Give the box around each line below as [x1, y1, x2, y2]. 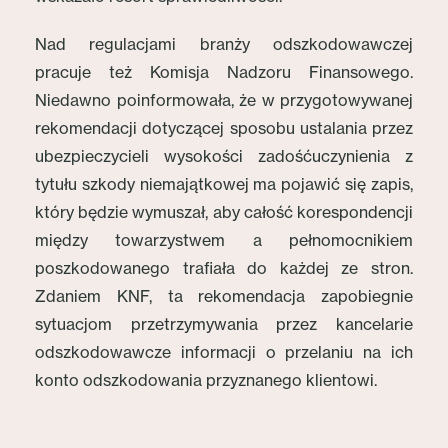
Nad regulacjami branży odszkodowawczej [35, 34, 413, 54]
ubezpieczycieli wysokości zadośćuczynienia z [35, 146, 413, 166]
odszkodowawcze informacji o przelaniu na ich [35, 342, 413, 362]
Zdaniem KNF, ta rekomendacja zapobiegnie [35, 286, 413, 306]
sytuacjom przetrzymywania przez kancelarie [35, 314, 413, 334]
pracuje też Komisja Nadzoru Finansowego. [35, 62, 413, 82]
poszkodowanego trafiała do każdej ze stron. [35, 258, 413, 278]
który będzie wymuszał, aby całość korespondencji [35, 202, 413, 222]
